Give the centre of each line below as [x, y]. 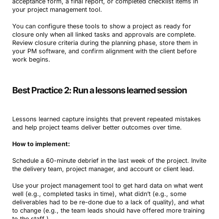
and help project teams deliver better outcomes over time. [97, 127]
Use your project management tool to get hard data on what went [107, 185]
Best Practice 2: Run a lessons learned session [99, 90]
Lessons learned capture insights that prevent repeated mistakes [106, 119]
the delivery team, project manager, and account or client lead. [103, 169]
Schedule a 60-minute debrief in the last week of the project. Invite [109, 160]
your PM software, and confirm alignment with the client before [104, 51]
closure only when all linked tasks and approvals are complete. [104, 34]
